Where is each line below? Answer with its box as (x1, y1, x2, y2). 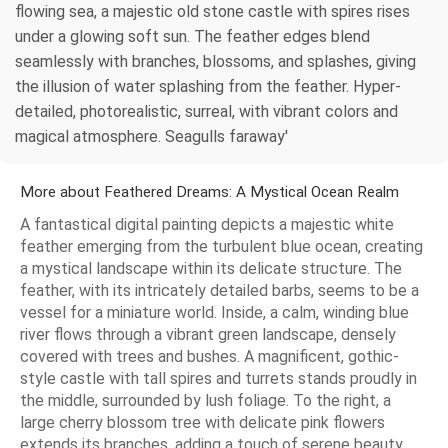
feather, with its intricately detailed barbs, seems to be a (20, 280, 419, 300)
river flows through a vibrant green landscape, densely (20, 324, 396, 344)
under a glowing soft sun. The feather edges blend (15, 26, 370, 46)
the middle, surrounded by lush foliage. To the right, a (20, 390, 391, 410)
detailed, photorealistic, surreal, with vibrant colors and (15, 101, 398, 121)
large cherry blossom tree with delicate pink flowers (20, 412, 385, 432)
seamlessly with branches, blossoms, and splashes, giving (15, 51, 416, 71)
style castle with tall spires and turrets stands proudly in (20, 368, 417, 388)
